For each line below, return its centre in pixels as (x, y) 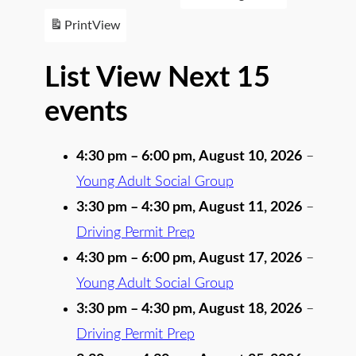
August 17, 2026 (250, 258)
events (86, 112)
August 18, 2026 (250, 309)
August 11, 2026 (250, 207)
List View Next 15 (157, 78)
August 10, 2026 (250, 157)
